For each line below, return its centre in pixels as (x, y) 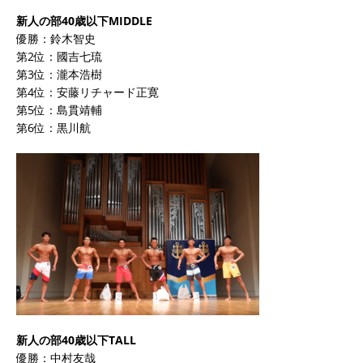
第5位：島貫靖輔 (59, 109)
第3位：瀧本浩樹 (59, 74)
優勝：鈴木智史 (56, 38)
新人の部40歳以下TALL (76, 340)
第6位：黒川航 (53, 127)
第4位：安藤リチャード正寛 (88, 92)
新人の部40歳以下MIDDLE (84, 20)
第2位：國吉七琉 (59, 56)
